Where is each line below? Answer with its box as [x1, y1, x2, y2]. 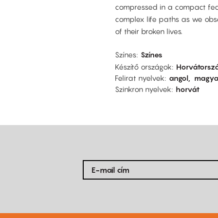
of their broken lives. [115, 27, 182, 36]
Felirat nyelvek [115, 73, 164, 82]
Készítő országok [115, 62, 172, 71]
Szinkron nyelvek [115, 84, 171, 93]
